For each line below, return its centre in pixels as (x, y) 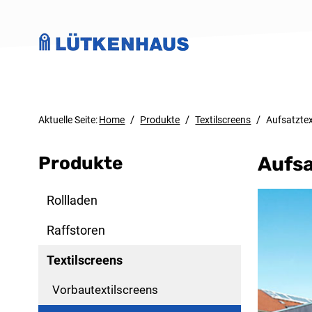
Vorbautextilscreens (106, 289)
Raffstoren (76, 230)
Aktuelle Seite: (68, 120)
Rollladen (72, 200)
